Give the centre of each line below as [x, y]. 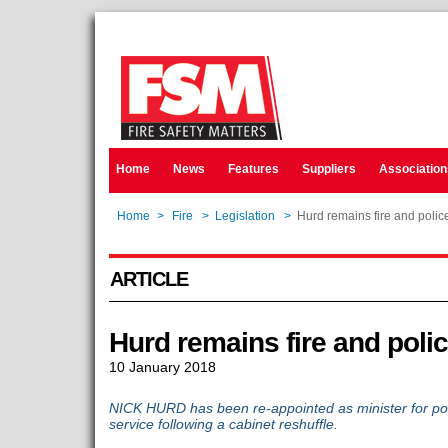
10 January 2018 [162, 367]
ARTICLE [148, 279]
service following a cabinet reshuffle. [223, 424]
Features [253, 169]
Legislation [244, 216]
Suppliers [328, 169]
